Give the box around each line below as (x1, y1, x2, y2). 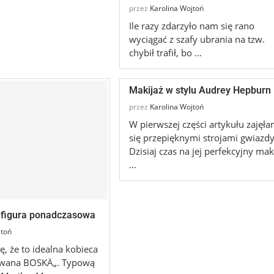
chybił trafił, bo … (128, 46, 202, 59)
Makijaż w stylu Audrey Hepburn (128, 84, 271, 97)
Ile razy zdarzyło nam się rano (128, 20, 254, 32)
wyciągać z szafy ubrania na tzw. (128, 33, 265, 46)
